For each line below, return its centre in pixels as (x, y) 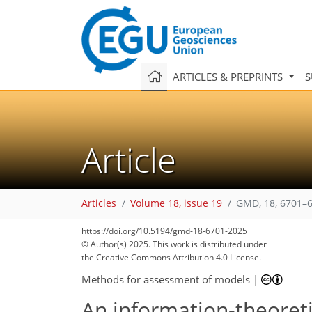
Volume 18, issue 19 (176, 204)
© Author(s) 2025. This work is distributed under (174, 244)
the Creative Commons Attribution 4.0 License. (171, 257)
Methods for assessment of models (166, 279)
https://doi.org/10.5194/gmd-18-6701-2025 (164, 231)
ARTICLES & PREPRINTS (229, 76)
